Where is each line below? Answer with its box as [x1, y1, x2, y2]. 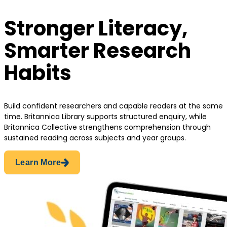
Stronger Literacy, [4, 14, 187, 43]
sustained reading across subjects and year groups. [4, 133, 186, 143]
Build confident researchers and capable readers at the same [4, 101, 223, 111]
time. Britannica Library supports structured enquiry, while [4, 111, 207, 122]
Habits [4, 58, 71, 87]
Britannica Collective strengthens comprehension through [4, 122, 211, 133]
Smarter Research [4, 36, 191, 65]
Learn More [15, 158, 61, 167]
